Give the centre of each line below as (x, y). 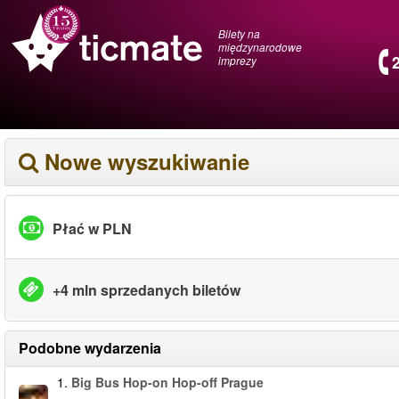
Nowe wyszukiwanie (147, 161)
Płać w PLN (92, 228)
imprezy (237, 60)
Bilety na (239, 33)
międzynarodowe (260, 47)
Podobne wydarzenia (90, 348)
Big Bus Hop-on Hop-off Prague (167, 382)
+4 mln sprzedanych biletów (147, 289)
